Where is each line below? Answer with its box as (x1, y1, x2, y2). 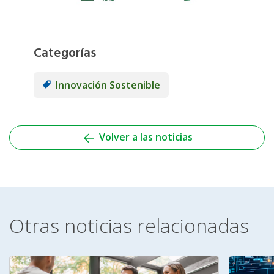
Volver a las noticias (97, 130, 193, 144)
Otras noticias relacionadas (9, 212, 249, 239)
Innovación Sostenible (56, 78, 160, 92)
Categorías (34, 43, 96, 64)
